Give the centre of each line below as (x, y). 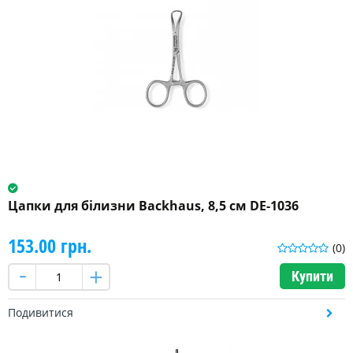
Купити (312, 277)
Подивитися (41, 313)
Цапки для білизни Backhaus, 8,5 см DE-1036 (153, 206)
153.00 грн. (50, 246)
